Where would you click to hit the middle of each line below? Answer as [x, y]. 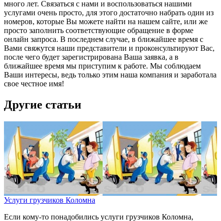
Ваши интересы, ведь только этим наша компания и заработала [110, 75]
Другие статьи [43, 105]
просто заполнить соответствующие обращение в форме [99, 31]
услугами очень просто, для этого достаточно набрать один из [109, 13]
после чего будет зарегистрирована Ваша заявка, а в [91, 57]
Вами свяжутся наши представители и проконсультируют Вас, [109, 48]
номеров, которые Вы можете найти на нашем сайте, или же [106, 22]
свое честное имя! [34, 84]
